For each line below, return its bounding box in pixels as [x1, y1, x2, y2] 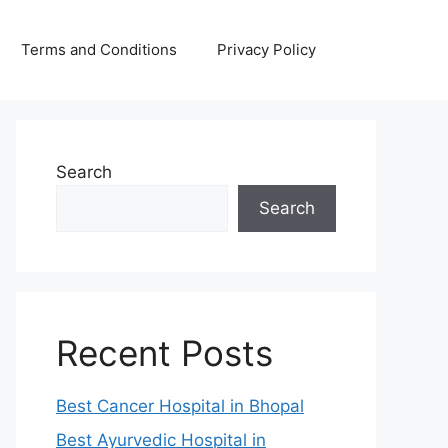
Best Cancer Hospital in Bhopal [56, 396, 304, 416]
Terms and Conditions [21, 40, 177, 59]
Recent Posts [56, 332, 273, 374]
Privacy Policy [217, 40, 316, 59]
